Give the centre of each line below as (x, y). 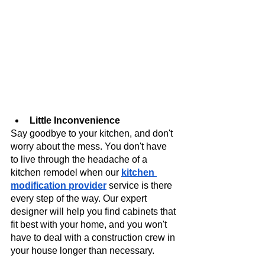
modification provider (59, 185)
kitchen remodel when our (65, 172)
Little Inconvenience (75, 120)
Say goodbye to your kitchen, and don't (93, 133)
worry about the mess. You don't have (90, 146)
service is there (140, 185)
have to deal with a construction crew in (94, 237)
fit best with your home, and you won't (90, 224)
